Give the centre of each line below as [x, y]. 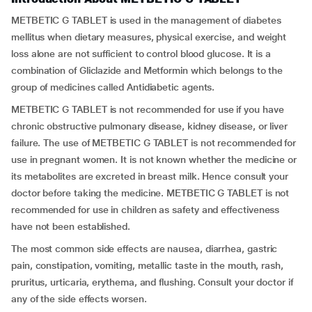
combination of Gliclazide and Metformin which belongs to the [147, 70]
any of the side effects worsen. [79, 299]
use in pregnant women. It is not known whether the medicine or [154, 159]
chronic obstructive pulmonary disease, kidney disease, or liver [149, 126]
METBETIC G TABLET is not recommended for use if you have [148, 109]
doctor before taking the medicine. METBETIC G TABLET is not [150, 193]
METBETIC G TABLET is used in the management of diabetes [146, 20]
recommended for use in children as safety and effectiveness [146, 210]
